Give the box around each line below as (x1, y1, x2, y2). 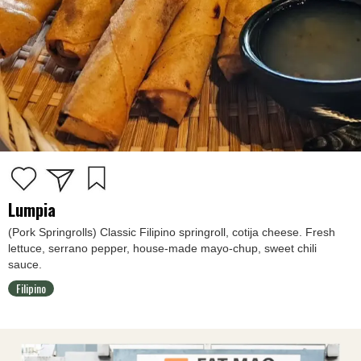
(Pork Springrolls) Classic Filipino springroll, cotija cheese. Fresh (8, 225, 335, 239)
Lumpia (8, 197, 56, 222)
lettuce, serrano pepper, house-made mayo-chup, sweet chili (8, 241, 317, 255)
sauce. (8, 257, 42, 271)
